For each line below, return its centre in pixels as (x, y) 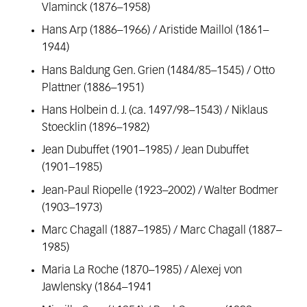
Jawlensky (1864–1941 (97, 288)
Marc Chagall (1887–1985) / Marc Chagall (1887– (162, 231)
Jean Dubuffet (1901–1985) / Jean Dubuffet (146, 151)
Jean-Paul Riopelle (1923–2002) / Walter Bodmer (160, 191)
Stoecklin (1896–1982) (96, 127)
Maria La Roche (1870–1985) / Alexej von (142, 271)
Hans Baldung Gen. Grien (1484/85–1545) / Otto (159, 71)
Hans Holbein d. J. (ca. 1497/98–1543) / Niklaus (155, 110)
